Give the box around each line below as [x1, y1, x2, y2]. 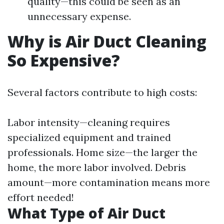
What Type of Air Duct [7, 203, 165, 222]
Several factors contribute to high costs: [7, 86, 197, 98]
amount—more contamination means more [7, 176, 210, 188]
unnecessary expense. [27, 10, 131, 22]
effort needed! [7, 191, 74, 203]
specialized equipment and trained [7, 131, 171, 143]
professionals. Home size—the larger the [7, 146, 197, 158]
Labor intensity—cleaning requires [7, 116, 170, 128]
